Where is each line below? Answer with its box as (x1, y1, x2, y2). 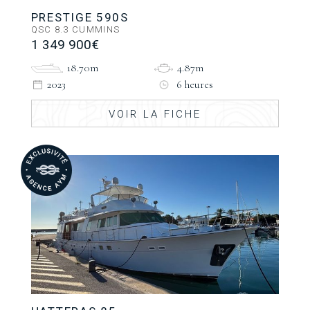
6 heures (176, 77, 214, 92)
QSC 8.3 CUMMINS (30, 24, 120, 35)
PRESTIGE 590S (30, 10, 129, 25)
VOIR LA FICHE (108, 108, 201, 121)
